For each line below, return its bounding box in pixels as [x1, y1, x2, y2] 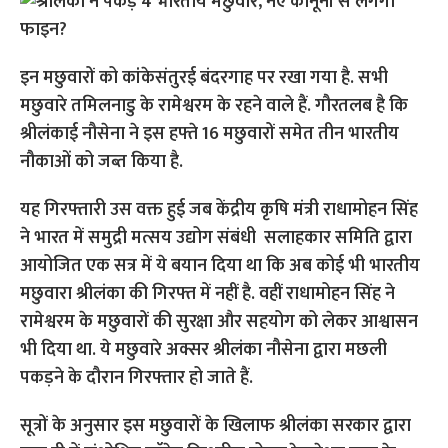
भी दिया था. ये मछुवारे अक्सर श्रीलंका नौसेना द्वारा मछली [20, 335, 388, 365]
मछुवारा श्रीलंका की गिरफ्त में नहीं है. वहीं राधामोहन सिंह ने [20, 279, 396, 309]
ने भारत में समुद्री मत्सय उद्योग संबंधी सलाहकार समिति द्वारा [20, 223, 413, 253]
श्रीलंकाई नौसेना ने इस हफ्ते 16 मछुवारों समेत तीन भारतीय [20, 119, 400, 149]
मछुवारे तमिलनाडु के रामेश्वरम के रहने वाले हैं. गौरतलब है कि [20, 91, 409, 121]
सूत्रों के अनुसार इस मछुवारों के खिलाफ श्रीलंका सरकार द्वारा [20, 411, 412, 441]
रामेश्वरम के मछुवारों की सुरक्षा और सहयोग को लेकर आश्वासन [20, 307, 419, 337]
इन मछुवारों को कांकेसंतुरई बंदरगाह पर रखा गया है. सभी [20, 63, 389, 93]
